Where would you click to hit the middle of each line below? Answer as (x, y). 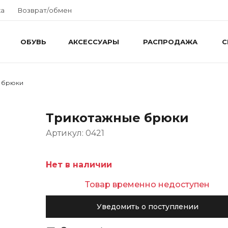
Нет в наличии (79, 165)
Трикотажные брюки (117, 118)
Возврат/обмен (45, 10)
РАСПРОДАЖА (170, 41)
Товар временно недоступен (148, 184)
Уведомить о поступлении (147, 207)
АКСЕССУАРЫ (93, 41)
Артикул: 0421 (75, 133)
